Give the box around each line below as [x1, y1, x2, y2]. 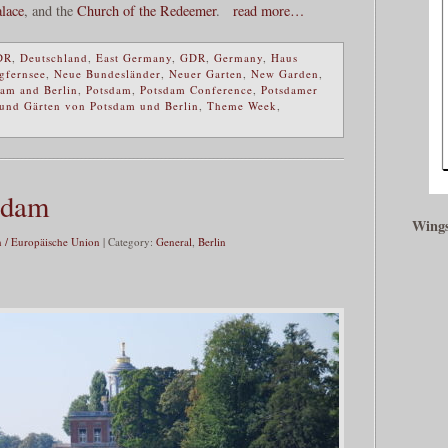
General [156, 234, 192, 250]
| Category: [100, 234, 156, 250]
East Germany [96, 50, 172, 66]
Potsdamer [261, 82, 318, 98]
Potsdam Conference [140, 82, 253, 98]
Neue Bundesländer [54, 66, 161, 82]
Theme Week [207, 98, 277, 114]
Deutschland [20, 50, 88, 66]
